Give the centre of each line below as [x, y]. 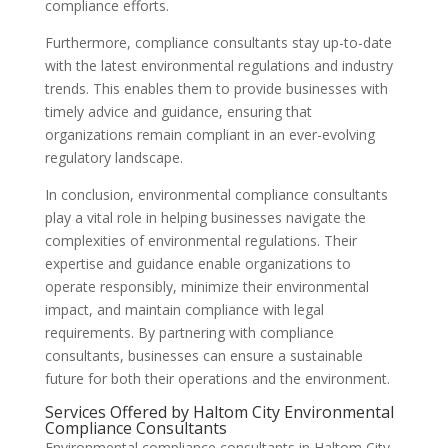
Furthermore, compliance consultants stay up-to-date [218, 42]
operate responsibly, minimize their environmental [206, 286]
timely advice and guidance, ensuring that [178, 111]
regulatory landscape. [113, 157]
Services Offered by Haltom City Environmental [219, 412]
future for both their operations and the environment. [217, 378]
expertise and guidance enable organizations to [197, 263]
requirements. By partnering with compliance [189, 332]
